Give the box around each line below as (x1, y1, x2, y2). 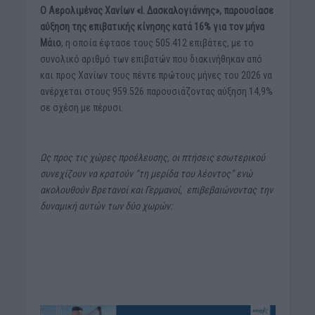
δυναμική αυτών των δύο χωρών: (39, 200, 172, 212)
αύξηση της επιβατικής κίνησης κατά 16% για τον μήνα (39, 20, 264, 32)
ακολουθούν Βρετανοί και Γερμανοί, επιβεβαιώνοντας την (39, 184, 273, 195)
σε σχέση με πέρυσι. (39, 101, 124, 113)
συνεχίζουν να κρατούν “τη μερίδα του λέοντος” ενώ (39, 167, 252, 179)
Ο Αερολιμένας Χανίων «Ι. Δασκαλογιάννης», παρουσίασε (39, 4, 274, 16)
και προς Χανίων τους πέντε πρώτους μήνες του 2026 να (39, 69, 272, 81)
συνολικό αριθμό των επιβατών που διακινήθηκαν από (39, 53, 262, 65)
